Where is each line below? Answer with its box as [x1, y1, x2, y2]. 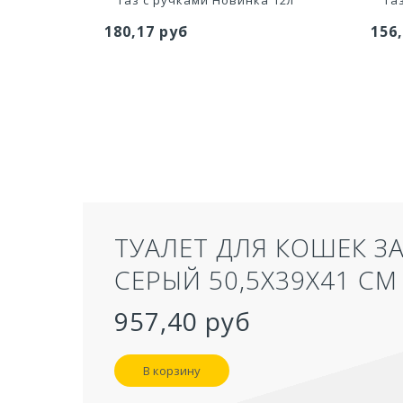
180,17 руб [104, 21, 188, 41]
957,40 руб [114, 303, 251, 338]
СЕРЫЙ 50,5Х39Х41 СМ [114, 262, 398, 297]
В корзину [143, 363, 201, 380]
